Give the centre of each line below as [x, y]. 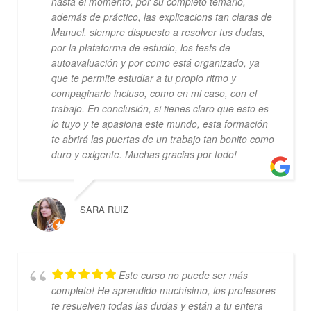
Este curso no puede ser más [183, 275]
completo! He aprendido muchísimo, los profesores [163, 290]
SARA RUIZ [104, 209]
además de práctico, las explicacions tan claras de [161, 16]
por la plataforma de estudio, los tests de [141, 47]
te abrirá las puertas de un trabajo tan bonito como [162, 138]
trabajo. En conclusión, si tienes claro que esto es [160, 108]
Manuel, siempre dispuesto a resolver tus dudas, [158, 32]
